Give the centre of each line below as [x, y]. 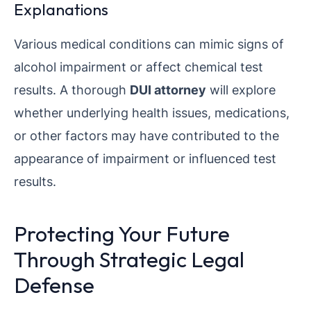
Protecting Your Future [122, 234]
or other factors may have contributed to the [146, 136]
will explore [241, 90]
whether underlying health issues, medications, [152, 113]
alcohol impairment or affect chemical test [138, 67]
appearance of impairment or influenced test [145, 159]
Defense [54, 285]
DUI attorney [168, 90]
